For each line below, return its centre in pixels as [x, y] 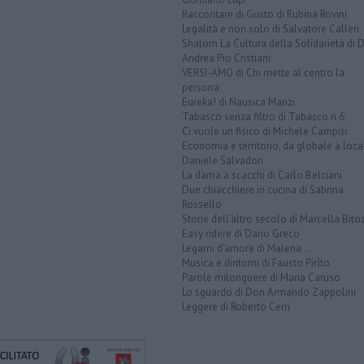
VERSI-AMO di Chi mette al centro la [263, 73]
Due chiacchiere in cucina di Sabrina [263, 190]
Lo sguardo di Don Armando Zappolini [269, 292]
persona [201, 88]
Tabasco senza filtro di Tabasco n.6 [263, 117]
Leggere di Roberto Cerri [236, 307]
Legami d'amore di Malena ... [247, 249]
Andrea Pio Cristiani [226, 58]
